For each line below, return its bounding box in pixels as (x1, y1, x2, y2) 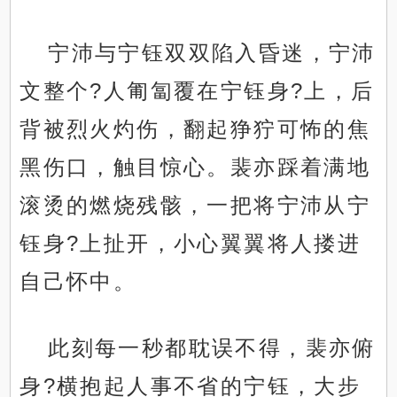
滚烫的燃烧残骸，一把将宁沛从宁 (19, 193, 371, 218)
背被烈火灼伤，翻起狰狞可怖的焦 (19, 117, 371, 142)
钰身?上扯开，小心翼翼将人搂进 (19, 231, 362, 256)
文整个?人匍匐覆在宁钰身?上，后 (19, 79, 375, 104)
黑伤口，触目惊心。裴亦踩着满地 (19, 155, 371, 180)
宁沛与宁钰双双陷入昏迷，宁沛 (48, 41, 376, 66)
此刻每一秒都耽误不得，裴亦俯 (48, 336, 376, 361)
